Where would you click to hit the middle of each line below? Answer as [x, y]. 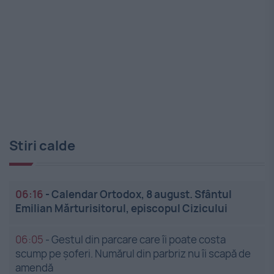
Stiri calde [42, 146]
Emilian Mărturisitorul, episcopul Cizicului [121, 209]
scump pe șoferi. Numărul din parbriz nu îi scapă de [133, 254]
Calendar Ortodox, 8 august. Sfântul [142, 194]
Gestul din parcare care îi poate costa [139, 240]
